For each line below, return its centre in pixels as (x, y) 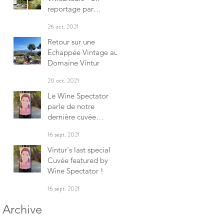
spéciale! (62, 127)
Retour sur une (71, 41)
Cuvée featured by (78, 160)
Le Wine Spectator (78, 95)
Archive (22, 209)
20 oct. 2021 (63, 80)
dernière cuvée (72, 116)
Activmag (63, 19)
